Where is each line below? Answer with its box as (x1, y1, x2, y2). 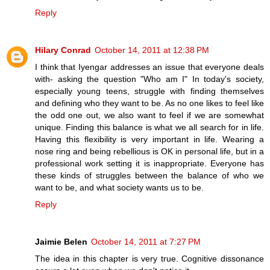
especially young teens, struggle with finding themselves (35, 86, 264, 96)
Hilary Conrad (35, 45, 91, 55)
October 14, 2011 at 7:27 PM (91, 236, 201, 246)
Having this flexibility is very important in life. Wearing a (35, 134, 264, 144)
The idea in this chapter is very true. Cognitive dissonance (35, 253, 264, 263)
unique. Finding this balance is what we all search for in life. (35, 122, 264, 132)
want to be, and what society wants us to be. (35, 182, 204, 192)
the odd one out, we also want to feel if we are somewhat (35, 110, 264, 120)
